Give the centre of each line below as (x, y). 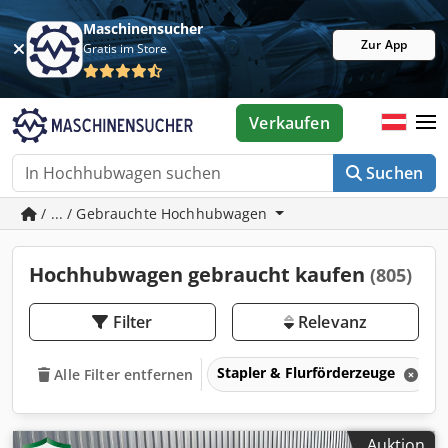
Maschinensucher (143, 28)
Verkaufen (289, 123)
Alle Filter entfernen (124, 374)
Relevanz (330, 322)
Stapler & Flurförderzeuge (308, 372)
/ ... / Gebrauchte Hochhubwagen (154, 213)
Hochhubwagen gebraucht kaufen (199, 274)
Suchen (394, 173)
